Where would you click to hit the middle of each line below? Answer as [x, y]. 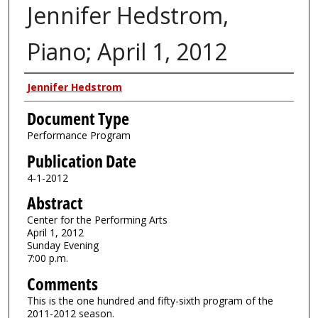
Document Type [78, 119]
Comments [62, 284]
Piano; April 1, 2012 [127, 51]
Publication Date [81, 161]
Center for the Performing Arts [97, 220]
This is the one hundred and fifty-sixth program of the [150, 300]
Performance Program [78, 136]
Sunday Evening [62, 246]
